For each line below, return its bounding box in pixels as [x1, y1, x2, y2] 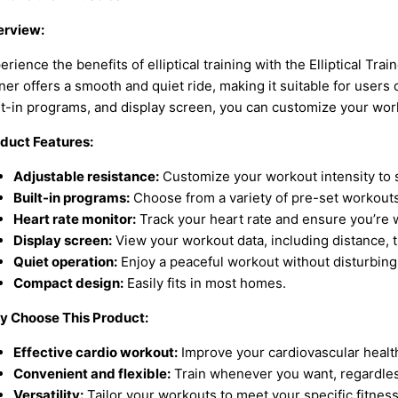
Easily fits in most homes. [123, 274, 286, 291]
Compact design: [12, 274, 123, 291]
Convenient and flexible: [12, 364, 171, 382]
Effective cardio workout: [12, 343, 178, 361]
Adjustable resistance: [12, 167, 159, 185]
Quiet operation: [12, 252, 117, 270]
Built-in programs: [12, 188, 130, 206]
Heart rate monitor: [12, 210, 136, 227]
